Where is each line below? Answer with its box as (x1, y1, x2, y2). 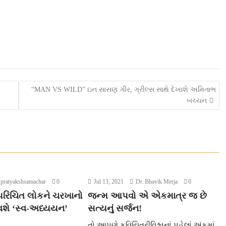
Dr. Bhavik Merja (134, 178, 178, 186)
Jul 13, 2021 (92, 178, 124, 186)
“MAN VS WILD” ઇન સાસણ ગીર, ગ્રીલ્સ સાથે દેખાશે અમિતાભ (31, 85, 216, 93)
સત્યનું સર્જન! (88, 203, 142, 214)
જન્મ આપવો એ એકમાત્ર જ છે (88, 191, 207, 201)
